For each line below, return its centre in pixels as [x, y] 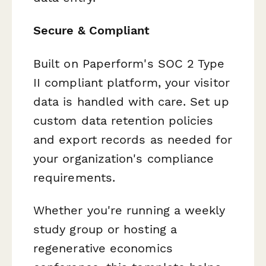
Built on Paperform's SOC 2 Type [129, 63]
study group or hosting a [105, 229]
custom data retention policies [123, 120]
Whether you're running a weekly [129, 210]
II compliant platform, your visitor [132, 82]
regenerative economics [103, 248]
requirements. [75, 177]
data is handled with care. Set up [131, 101]
